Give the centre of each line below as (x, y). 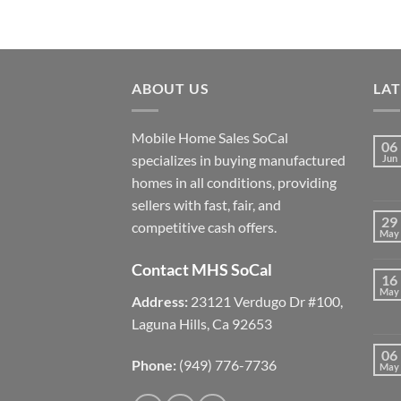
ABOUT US (171, 89)
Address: (160, 301)
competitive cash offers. (204, 226)
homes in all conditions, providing (234, 182)
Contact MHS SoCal (202, 269)
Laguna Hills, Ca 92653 (202, 323)
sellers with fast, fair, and (206, 204)
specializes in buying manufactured (239, 159)
